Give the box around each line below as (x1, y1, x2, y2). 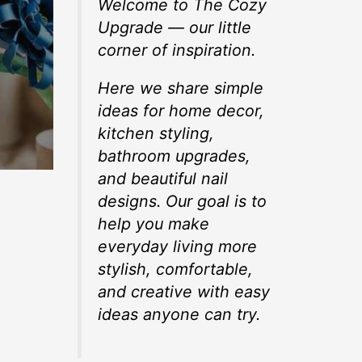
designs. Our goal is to (98, 192, 267, 212)
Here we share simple (98, 78, 263, 99)
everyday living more (98, 237, 257, 257)
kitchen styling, (98, 124, 214, 144)
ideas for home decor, (98, 101, 264, 121)
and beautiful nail (98, 169, 228, 189)
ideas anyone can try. (98, 305, 260, 325)
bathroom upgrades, (98, 146, 250, 166)
